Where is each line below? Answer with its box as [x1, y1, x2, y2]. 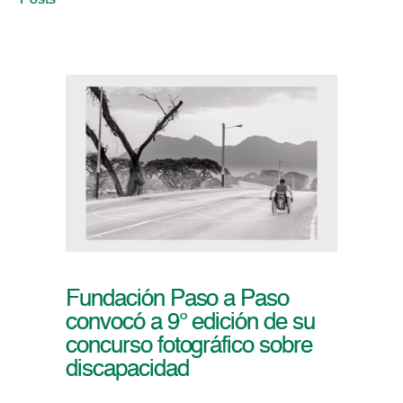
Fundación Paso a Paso [65, 288, 290, 312]
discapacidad [65, 358, 189, 382]
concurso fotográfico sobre [65, 335, 312, 359]
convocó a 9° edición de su [65, 311, 315, 336]
